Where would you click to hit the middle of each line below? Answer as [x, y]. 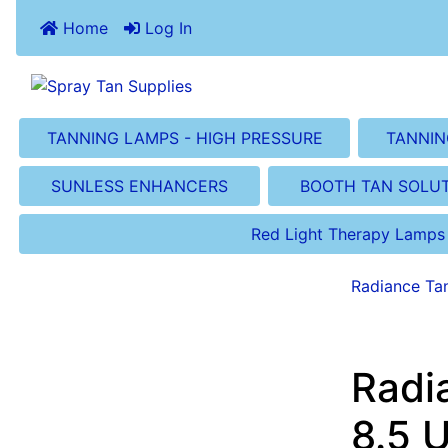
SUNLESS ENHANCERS [139, 185]
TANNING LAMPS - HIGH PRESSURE [184, 137]
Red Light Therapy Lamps [347, 233]
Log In [166, 28]
